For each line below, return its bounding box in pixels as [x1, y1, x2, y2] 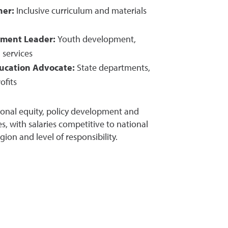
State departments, [75, 64, 150, 73]
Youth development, [55, 35, 136, 44]
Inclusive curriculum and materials [14, 7, 147, 16]
